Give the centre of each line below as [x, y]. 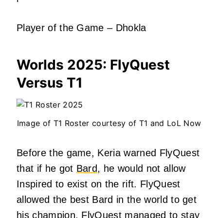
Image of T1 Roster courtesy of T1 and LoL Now [109, 123]
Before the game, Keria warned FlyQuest [108, 153]
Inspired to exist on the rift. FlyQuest [99, 184]
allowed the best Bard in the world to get [107, 199]
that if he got [46, 168]
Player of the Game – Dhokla [82, 27]
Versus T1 [50, 82]
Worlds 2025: [63, 64]
